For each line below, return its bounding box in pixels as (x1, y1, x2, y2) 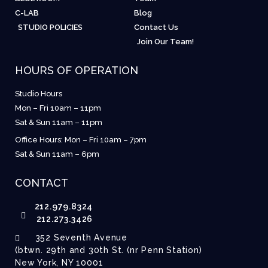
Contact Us (134, 23, 178, 32)
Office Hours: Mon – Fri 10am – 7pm (15, 135, 147, 145)
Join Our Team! (137, 37, 194, 47)
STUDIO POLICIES (18, 23, 83, 32)
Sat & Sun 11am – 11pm (15, 118, 102, 127)
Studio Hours (15, 89, 62, 99)
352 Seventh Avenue (35, 233, 127, 243)
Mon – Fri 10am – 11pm (15, 103, 101, 113)
